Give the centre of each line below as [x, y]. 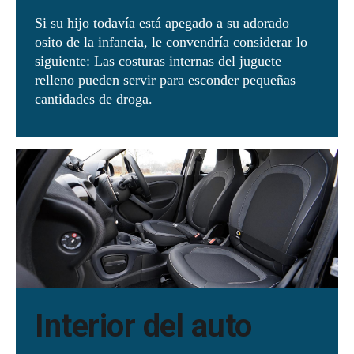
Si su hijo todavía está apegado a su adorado [162, 23]
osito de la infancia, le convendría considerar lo [171, 41]
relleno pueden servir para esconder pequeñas [165, 79]
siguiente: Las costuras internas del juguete [158, 60]
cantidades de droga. [96, 98]
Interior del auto [147, 326]
